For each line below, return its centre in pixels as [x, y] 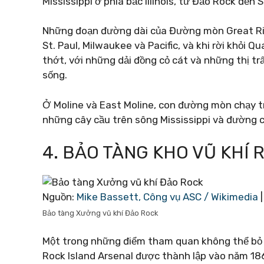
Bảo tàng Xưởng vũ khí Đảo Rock [100, 213]
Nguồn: [60, 197]
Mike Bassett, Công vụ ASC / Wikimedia [167, 197]
